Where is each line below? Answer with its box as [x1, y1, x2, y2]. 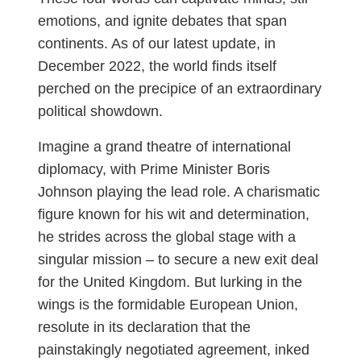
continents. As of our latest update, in [37, 35, 276, 52]
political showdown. [37, 103, 163, 120]
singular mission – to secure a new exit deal [37, 251, 318, 268]
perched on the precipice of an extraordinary [37, 81, 322, 98]
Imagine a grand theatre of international [37, 139, 291, 156]
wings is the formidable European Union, [37, 297, 298, 313]
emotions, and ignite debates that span [37, 13, 287, 30]
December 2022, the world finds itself [37, 58, 276, 75]
